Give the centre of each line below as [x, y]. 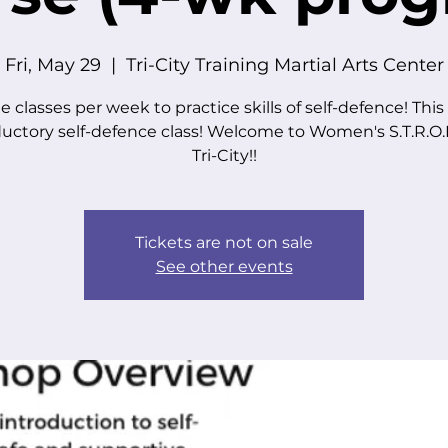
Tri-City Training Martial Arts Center [284, 65]
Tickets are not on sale [224, 242]
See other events [224, 266]
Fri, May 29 [52, 65]
